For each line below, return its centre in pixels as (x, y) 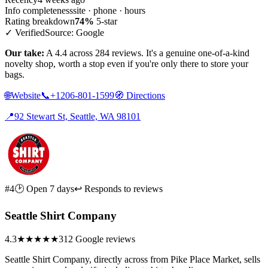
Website (26, 95)
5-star (106, 21)
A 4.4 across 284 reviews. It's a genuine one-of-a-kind (147, 53)
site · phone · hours (109, 10)
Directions (144, 95)
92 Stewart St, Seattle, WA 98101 (77, 116)
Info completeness (39, 10)
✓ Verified (25, 32)
